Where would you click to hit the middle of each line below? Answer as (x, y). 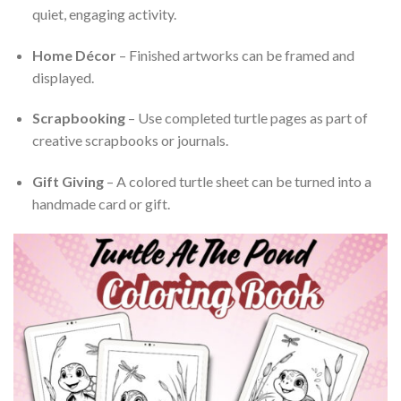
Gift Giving (68, 182)
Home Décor (74, 55)
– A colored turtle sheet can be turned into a (237, 182)
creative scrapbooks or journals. (130, 141)
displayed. (63, 77)
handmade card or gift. (101, 204)
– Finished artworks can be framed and (235, 55)
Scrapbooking (78, 118)
